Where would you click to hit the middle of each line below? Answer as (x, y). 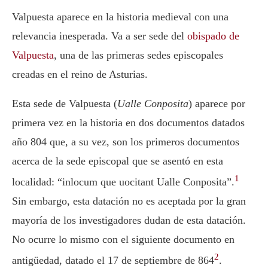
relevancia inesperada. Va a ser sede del (100, 36)
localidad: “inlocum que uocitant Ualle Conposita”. (123, 182)
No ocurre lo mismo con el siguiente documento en (123, 240)
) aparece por (217, 104)
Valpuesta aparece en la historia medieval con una (120, 17)
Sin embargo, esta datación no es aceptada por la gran (129, 201)
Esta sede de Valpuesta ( (65, 104)
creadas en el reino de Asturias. (80, 74)
